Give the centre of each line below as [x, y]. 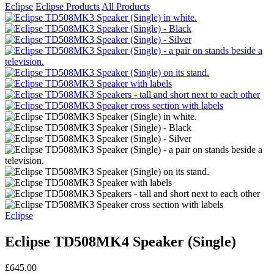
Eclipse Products [68, 7]
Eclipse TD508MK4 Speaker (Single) [120, 242]
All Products [126, 7]
